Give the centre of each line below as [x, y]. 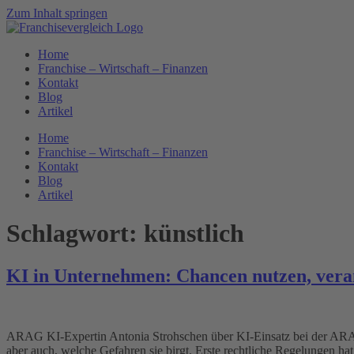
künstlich [194, 233]
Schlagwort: [75, 233]
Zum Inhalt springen [57, 13]
